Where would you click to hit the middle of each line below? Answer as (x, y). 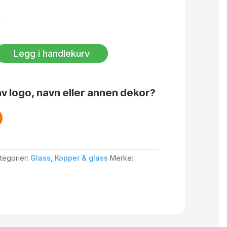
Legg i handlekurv (51, 53)
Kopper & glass (81, 158)
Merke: (121, 158)
